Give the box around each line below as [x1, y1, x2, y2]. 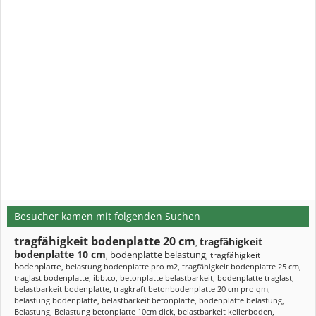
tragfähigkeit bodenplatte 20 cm [14, 233, 195, 249]
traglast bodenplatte [14, 272, 89, 283]
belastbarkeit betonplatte [102, 295, 195, 305]
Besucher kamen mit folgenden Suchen [14, 209, 200, 223]
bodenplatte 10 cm [14, 248, 106, 261]
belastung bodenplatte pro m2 [66, 261, 178, 272]
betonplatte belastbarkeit [120, 272, 213, 283]
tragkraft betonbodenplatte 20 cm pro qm [114, 284, 268, 294]
